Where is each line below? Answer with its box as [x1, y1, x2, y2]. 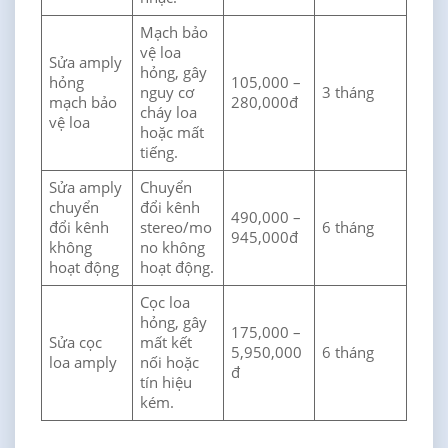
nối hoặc [140, 352, 200, 374]
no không [140, 237, 206, 259]
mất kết [140, 332, 193, 354]
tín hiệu [140, 372, 193, 394]
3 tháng [322, 82, 375, 104]
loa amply [49, 352, 118, 374]
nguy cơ [140, 82, 195, 104]
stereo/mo [140, 217, 213, 239]
